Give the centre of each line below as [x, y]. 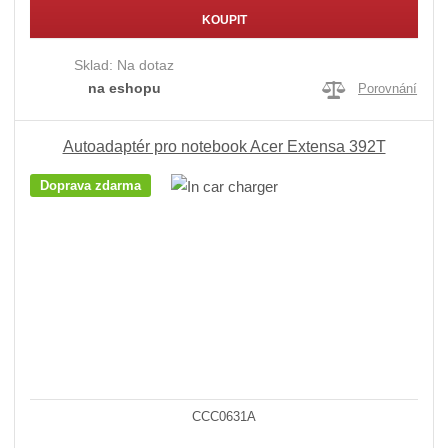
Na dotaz [146, 65]
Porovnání [388, 89]
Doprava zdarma [91, 186]
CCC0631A [224, 417]
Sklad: [96, 65]
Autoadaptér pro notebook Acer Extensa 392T [224, 147]
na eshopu [124, 88]
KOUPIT [224, 20]
